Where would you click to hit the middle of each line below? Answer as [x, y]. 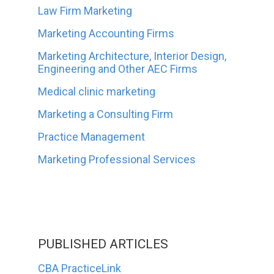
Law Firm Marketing [85, 10]
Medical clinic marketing [97, 91]
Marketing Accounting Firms [106, 33]
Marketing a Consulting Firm [106, 114]
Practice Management [92, 136]
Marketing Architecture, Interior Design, [132, 56]
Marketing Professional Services [117, 159]
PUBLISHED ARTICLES [103, 244]
